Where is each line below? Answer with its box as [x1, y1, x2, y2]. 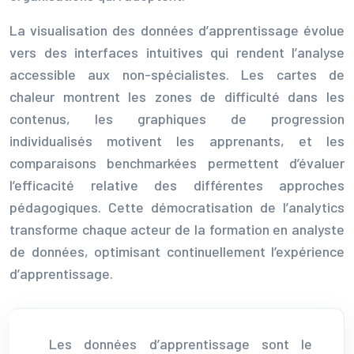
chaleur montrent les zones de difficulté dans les [9, 87, 345, 105]
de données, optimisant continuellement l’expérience [9, 242, 345, 260]
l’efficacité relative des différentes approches [9, 175, 345, 194]
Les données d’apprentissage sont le [49, 334, 312, 352]
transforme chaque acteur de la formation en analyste [9, 220, 345, 238]
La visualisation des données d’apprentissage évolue [9, 21, 345, 39]
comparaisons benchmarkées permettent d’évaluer [9, 153, 345, 171]
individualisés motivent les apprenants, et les [9, 131, 345, 149]
